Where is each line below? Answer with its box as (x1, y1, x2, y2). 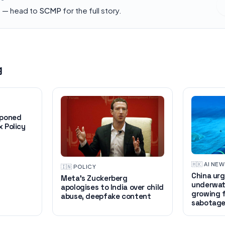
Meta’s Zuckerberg (61, 173, 128, 183)
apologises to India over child (61, 182, 164, 192)
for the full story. (61, 5, 122, 15)
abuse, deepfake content (61, 191, 151, 201)
